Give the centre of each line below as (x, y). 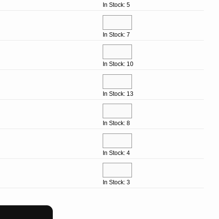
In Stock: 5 (116, 5)
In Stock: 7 (116, 34)
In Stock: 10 (118, 64)
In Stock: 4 (116, 153)
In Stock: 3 (116, 183)
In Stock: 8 (116, 123)
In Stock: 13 (118, 94)
